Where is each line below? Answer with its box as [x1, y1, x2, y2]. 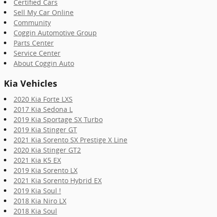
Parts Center [14, 38, 54, 47]
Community [14, 18, 51, 27]
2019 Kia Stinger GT [14, 124, 77, 134]
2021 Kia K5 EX [14, 155, 61, 165]
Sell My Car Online [14, 8, 74, 17]
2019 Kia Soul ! [14, 186, 61, 195]
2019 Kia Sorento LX [14, 165, 77, 175]
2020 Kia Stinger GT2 [14, 145, 81, 155]
